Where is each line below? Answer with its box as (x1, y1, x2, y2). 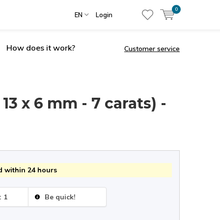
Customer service (124, 44, 180, 53)
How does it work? (6, 43, 75, 53)
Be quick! (43, 192, 76, 201)
